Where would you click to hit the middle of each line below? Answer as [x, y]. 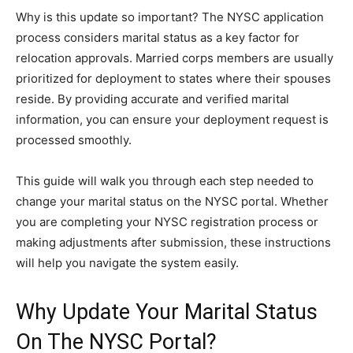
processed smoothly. [74, 140]
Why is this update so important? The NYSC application [170, 17]
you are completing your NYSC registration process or [167, 222]
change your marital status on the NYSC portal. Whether [172, 201]
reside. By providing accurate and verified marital [152, 99]
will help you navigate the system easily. [127, 263]
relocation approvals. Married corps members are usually [175, 58]
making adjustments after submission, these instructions [173, 242]
